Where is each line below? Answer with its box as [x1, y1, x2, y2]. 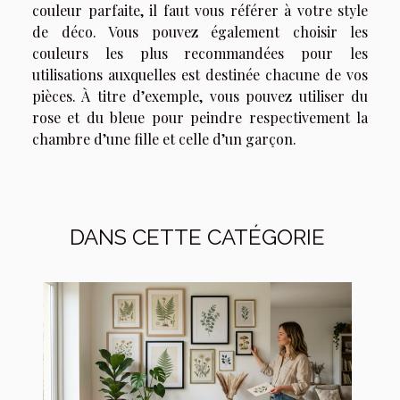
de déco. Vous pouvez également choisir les [32, 21, 368, 41]
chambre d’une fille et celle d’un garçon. [32, 129, 296, 148]
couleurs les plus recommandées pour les [32, 43, 368, 62]
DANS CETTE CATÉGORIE [70, 223, 325, 250]
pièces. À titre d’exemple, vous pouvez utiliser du [32, 86, 368, 105]
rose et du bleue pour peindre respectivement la [32, 107, 368, 127]
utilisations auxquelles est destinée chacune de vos [32, 64, 368, 84]
